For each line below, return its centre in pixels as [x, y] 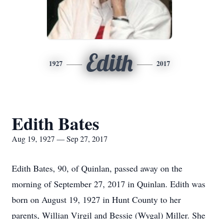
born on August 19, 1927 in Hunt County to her [96, 199]
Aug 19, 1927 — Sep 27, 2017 [60, 139]
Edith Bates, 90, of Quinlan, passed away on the [97, 168]
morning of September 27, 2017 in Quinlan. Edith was [109, 184]
